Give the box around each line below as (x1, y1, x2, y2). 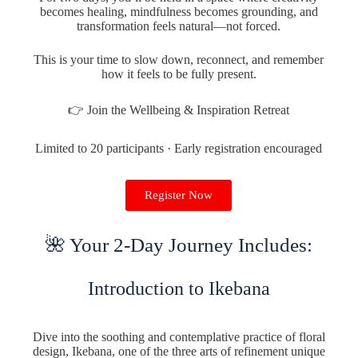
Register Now (145, 188, 213, 201)
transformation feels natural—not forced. (77, 18, 281, 33)
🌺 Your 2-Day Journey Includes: (45, 233, 312, 256)
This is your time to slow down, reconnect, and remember (34, 52, 324, 66)
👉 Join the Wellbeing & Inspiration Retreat (68, 102, 290, 117)
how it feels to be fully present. (101, 66, 257, 81)
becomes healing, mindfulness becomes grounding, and (39, 4, 318, 18)
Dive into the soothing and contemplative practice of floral (32, 329, 325, 344)
